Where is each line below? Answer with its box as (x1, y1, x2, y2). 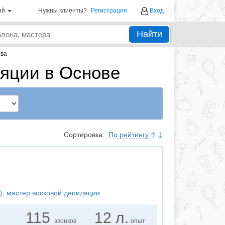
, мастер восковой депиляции (2, 189, 100, 197)
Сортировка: (64, 131, 106, 139)
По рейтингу (108, 131, 149, 139)
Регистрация (91, 7, 127, 14)
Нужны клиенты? (38, 7, 87, 14)
